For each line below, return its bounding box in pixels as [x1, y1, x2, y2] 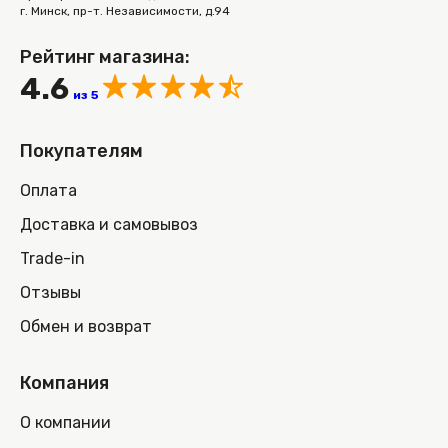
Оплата [20, 181, 77, 201]
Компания [20, 372, 109, 395]
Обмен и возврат [20, 317, 152, 337]
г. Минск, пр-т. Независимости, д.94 [20, 4, 230, 19]
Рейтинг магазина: [20, 46, 190, 69]
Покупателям [20, 140, 143, 163]
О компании [20, 413, 111, 433]
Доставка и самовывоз [20, 215, 198, 235]
